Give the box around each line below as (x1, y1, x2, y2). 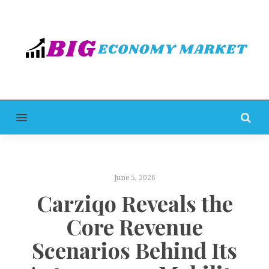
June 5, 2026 (113, 173, 156, 182)
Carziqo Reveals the (36, 189, 233, 218)
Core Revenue (66, 212, 203, 241)
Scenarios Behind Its (32, 235, 237, 265)
